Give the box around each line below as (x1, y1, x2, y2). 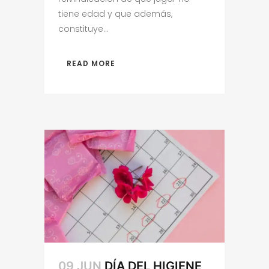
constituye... (58, 22, 109, 35)
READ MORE (67, 58, 115, 68)
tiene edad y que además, (58, 7, 172, 20)
